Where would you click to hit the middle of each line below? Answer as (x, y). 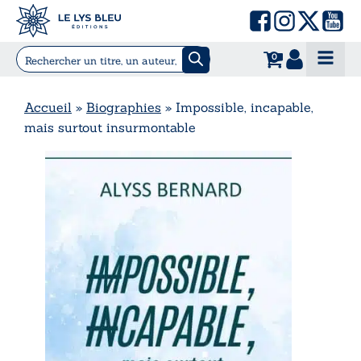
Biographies (124, 107)
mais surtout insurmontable (110, 127)
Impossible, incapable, (245, 107)
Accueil (48, 107)
